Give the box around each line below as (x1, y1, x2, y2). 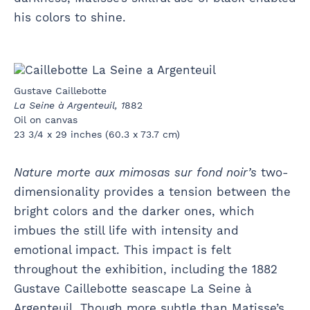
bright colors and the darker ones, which (14, 204, 255, 219)
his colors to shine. (14, 10, 126, 24)
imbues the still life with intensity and (14, 224, 239, 238)
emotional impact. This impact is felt (14, 243, 231, 257)
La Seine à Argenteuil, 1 (14, 100, 125, 111)
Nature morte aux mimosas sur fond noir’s (14, 165, 257, 180)
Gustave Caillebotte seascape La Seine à (14, 282, 252, 296)
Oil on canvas (14, 114, 77, 126)
